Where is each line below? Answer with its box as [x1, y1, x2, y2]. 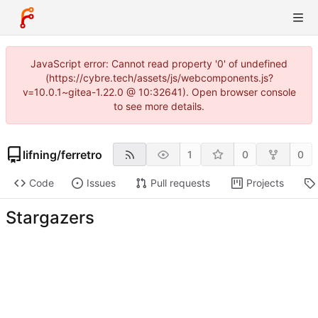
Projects [246, 177, 284, 190]
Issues [86, 177, 116, 190]
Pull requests [150, 177, 210, 190]
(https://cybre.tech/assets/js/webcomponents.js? [45, 72, 273, 84]
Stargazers [6, 207, 94, 229]
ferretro [61, 147, 102, 162]
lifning [23, 147, 57, 162]
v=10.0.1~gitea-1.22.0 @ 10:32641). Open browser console [22, 86, 296, 98]
